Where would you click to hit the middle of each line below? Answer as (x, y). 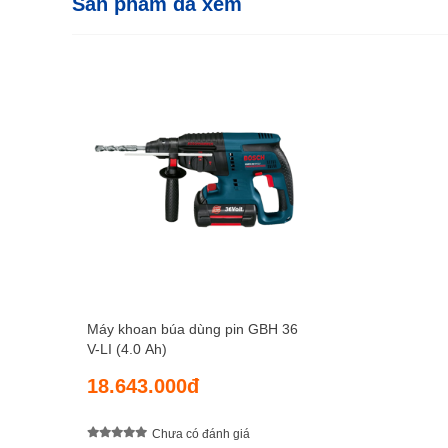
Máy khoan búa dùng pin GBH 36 (192, 329)
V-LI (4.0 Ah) (127, 349)
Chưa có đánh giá (201, 433)
